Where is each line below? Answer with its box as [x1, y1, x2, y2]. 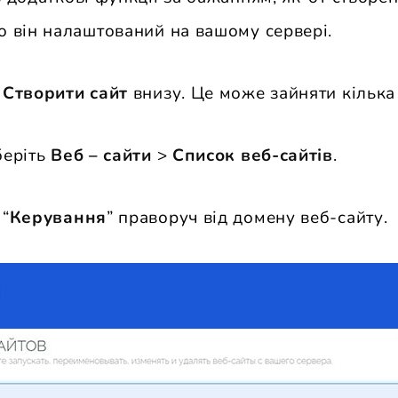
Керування [9, 206, 107, 230]
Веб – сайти [51, 144, 152, 168]
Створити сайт [2, 82, 129, 106]
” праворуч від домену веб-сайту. [106, 206, 388, 230]
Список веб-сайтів [171, 144, 333, 168]
